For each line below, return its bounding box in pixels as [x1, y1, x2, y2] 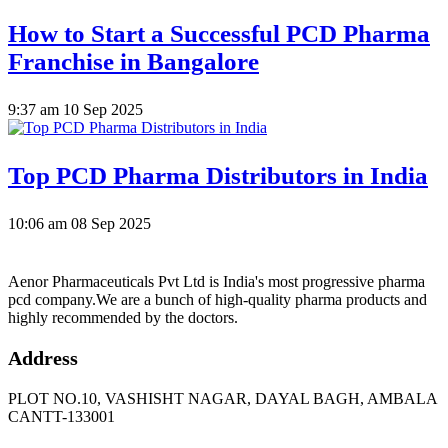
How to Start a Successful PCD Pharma [8, 20, 430, 48]
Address [8, 347, 78, 370]
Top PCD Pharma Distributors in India [8, 162, 428, 190]
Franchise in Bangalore [8, 48, 259, 76]
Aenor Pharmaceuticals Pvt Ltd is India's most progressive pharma [8, 273, 425, 291]
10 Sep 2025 [63, 101, 143, 119]
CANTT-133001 [8, 408, 115, 426]
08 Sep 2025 [71, 215, 151, 233]
